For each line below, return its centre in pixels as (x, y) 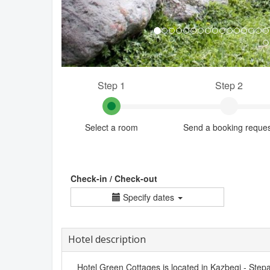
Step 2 (229, 85)
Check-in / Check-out (114, 178)
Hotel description (107, 239)
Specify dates (149, 197)
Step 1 (111, 85)
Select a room (111, 127)
